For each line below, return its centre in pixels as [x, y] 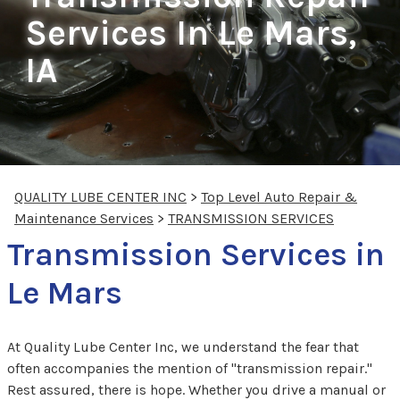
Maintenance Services [84, 219]
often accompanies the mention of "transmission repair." [190, 369]
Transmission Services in [196, 255]
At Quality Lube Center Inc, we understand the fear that [183, 347]
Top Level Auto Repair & [279, 197]
